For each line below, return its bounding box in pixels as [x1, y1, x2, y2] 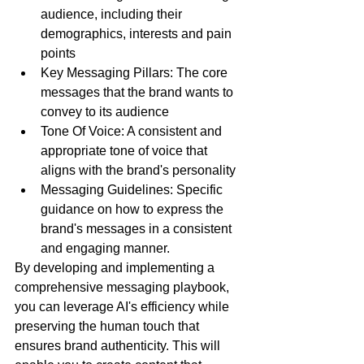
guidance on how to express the [41, 202, 227, 217]
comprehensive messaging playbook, [15, 280, 232, 295]
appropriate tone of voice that [41, 144, 210, 158]
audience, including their [41, 7, 185, 22]
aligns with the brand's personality [41, 163, 236, 178]
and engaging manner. [41, 241, 170, 256]
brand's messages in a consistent [41, 222, 235, 236]
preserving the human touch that [15, 319, 202, 334]
